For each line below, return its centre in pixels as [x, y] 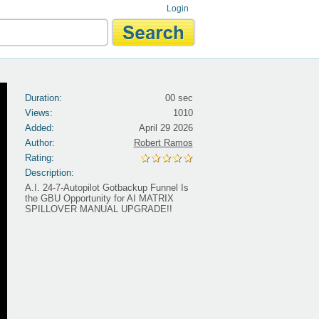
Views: [38, 113]
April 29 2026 [166, 128]
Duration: [43, 98]
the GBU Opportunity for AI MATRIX [99, 198]
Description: [49, 173]
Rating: [39, 158]
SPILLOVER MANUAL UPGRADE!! [98, 209]
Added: [39, 128]
